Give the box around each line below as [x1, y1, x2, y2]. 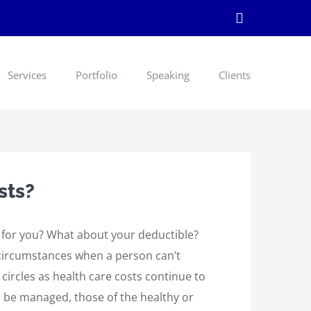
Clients [219, 67, 251, 82]
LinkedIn [238, 16, 290, 32]
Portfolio [76, 67, 117, 82]
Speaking [146, 67, 190, 82]
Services [8, 67, 47, 82]
